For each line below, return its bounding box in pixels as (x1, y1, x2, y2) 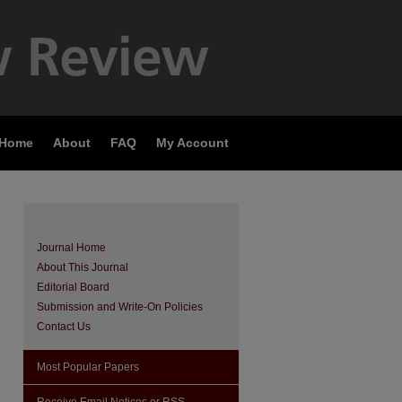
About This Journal (37, 261, 128, 274)
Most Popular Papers (37, 361, 139, 373)
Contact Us (37, 320, 91, 333)
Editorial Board (37, 281, 109, 293)
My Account (156, 135, 229, 150)
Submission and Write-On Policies (37, 301, 203, 313)
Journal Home (37, 241, 106, 254)
